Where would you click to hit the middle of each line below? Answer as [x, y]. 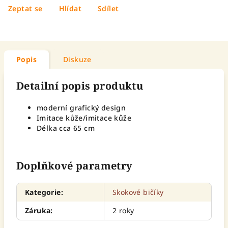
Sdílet [108, 8]
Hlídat [70, 8]
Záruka [38, 210]
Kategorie [43, 192]
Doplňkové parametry [75, 166]
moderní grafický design [81, 108]
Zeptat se [25, 8]
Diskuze [77, 59]
